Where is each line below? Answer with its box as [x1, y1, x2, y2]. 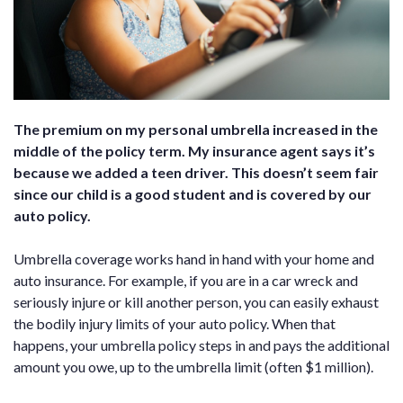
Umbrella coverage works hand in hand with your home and [13, 250, 374, 268]
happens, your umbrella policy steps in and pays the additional [13, 336, 390, 354]
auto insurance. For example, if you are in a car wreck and [13, 272, 358, 290]
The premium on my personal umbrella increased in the [13, 121, 378, 139]
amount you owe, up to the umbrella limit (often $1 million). [13, 358, 373, 376]
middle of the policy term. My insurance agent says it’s [13, 142, 375, 160]
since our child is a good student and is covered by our [13, 185, 372, 203]
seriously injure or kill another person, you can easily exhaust [13, 293, 379, 311]
